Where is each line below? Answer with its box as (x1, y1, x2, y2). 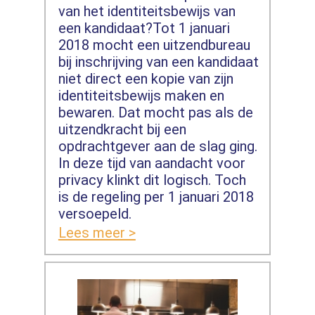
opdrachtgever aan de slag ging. (58, 138, 257, 155)
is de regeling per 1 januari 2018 (58, 188, 254, 206)
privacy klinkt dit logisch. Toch (58, 172, 246, 189)
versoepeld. (58, 205, 131, 223)
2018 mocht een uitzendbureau (58, 37, 250, 54)
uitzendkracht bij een (58, 121, 186, 139)
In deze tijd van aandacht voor (58, 155, 245, 172)
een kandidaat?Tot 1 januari (58, 20, 230, 37)
